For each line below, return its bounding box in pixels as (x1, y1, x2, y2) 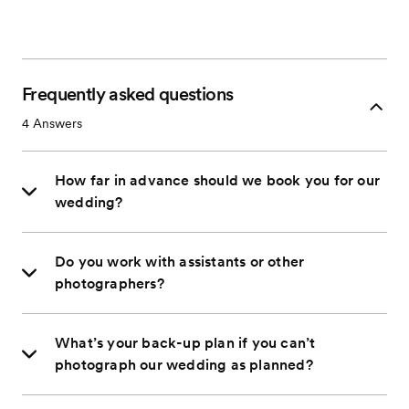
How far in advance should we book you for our (55, 172, 380, 190)
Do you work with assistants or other (55, 253, 305, 271)
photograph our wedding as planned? (55, 356, 313, 374)
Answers (29, 116, 82, 131)
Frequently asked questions (22, 83, 234, 106)
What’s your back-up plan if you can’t (55, 334, 316, 352)
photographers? (55, 275, 164, 293)
